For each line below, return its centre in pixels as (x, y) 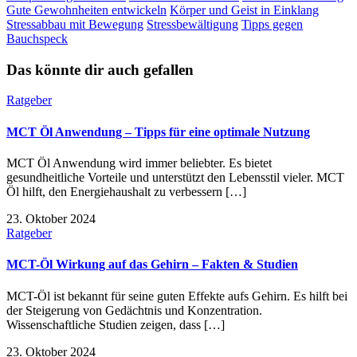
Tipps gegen (272, 25)
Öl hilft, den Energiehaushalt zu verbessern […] (126, 192)
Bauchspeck (37, 39)
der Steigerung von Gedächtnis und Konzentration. (134, 310)
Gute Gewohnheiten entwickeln (86, 10)
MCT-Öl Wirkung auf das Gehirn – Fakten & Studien (152, 265)
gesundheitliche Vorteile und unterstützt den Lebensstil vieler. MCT (175, 177)
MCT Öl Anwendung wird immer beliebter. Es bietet (139, 163)
